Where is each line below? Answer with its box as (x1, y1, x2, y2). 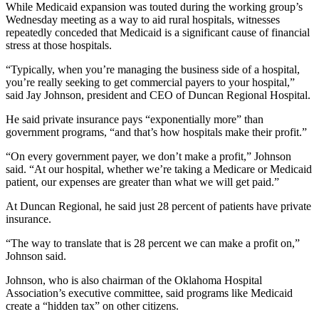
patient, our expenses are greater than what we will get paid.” (6, 175, 279, 188)
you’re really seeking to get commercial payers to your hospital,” (6, 75, 295, 88)
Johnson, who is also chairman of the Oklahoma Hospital (6, 273, 262, 286)
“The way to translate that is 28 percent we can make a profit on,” (6, 236, 300, 249)
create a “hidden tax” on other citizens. (6, 299, 179, 312)
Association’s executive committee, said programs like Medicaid (6, 286, 293, 299)
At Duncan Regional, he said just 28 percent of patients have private (6, 199, 311, 212)
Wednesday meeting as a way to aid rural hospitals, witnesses (6, 13, 280, 26)
